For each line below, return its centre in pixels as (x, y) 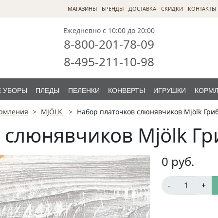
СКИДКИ (172, 9)
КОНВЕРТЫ (127, 91)
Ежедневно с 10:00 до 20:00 (109, 30)
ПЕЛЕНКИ (84, 91)
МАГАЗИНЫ (82, 9)
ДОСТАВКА (142, 9)
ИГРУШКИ (170, 91)
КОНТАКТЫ (202, 9)
